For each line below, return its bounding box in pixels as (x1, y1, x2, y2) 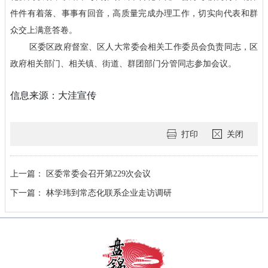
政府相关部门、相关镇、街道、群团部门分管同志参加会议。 (10, 59, 236, 69)
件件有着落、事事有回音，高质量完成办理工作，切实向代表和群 (10, 8, 258, 19)
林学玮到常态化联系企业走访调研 (46, 188, 172, 198)
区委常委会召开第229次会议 (46, 169, 151, 179)
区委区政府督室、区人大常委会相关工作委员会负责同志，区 (29, 42, 258, 52)
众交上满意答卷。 (10, 25, 77, 35)
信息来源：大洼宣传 (10, 90, 96, 101)
